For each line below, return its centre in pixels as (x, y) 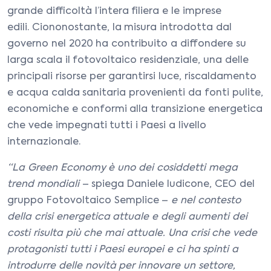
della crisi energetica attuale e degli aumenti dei (127, 217)
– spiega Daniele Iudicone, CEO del (167, 184)
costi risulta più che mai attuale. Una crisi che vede (132, 233)
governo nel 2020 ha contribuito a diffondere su (127, 44)
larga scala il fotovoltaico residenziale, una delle (128, 60)
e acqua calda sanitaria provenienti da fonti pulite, (135, 93)
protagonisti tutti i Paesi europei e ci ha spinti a (123, 250)
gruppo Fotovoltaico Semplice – (88, 201)
